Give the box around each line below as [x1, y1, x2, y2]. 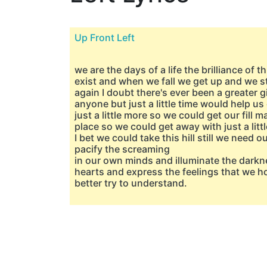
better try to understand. [74, 177, 187, 189]
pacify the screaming [74, 143, 170, 155]
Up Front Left [74, 32, 135, 44]
